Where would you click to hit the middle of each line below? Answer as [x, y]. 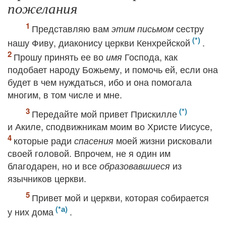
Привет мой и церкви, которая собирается [120, 197]
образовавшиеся [135, 166]
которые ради [44, 140]
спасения [94, 140]
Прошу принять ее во [60, 56]
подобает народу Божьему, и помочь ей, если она [113, 69]
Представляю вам [72, 28]
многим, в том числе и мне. [65, 94]
